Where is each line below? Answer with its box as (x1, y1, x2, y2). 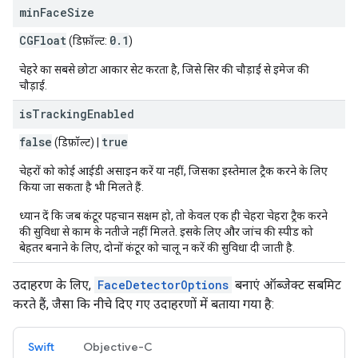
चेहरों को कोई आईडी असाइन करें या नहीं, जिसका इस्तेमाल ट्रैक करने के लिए (19, 165, 328, 177)
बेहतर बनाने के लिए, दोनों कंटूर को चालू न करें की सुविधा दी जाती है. (19, 241, 295, 254)
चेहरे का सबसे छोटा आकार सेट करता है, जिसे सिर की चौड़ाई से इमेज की (19, 63, 309, 76)
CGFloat (19, 33, 66, 48)
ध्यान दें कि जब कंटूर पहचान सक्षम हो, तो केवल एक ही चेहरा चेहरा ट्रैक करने (19, 209, 328, 222)
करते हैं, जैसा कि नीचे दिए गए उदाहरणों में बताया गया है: (13, 296, 274, 312)
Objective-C (83, 340, 153, 354)
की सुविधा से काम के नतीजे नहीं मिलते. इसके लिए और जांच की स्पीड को (19, 225, 313, 238)
